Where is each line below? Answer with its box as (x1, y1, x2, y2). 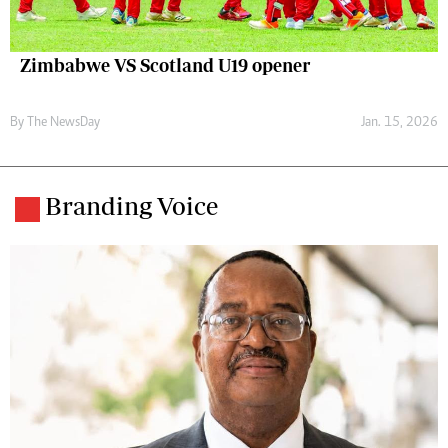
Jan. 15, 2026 (361, 116, 438, 131)
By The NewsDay (10, 116, 100, 131)
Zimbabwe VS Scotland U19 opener (20, 55, 310, 77)
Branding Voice (45, 191, 218, 221)
